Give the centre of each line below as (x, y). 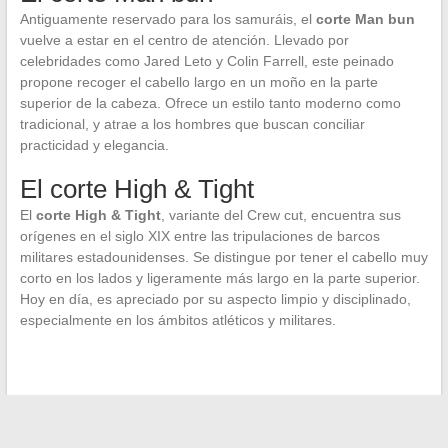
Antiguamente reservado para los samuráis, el (167, 19)
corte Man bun (365, 19)
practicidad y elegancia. (94, 145)
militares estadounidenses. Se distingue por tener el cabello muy (223, 257)
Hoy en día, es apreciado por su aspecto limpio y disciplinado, (215, 299)
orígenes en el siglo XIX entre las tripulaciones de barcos (199, 236)
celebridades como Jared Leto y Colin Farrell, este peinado (206, 61)
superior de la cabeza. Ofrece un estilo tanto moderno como (210, 103)
